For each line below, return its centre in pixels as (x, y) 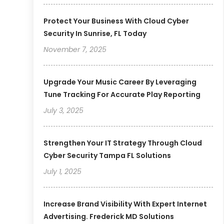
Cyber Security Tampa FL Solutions (107, 156)
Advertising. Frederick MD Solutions (109, 217)
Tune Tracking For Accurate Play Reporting (122, 95)
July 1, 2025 (63, 172)
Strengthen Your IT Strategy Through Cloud (123, 143)
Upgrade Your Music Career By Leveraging (120, 82)
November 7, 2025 (75, 50)
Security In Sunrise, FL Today (95, 34)
